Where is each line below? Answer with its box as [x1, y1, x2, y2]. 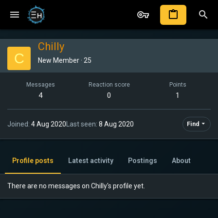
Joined [7, 120, 28, 128]
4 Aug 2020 [31, 120, 66, 128]
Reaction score [88, 81, 130, 88]
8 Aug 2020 [99, 120, 134, 128]
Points [169, 81, 186, 88]
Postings [128, 157, 157, 164]
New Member [38, 56, 79, 64]
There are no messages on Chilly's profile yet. [7, 182, 145, 190]
